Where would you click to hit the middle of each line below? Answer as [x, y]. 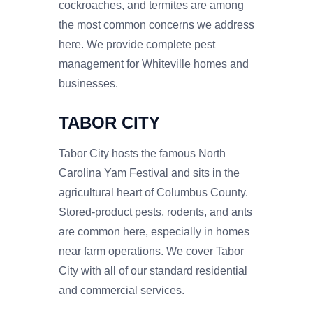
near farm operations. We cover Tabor [151, 251]
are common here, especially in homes [154, 231]
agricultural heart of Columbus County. [153, 192]
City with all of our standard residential [153, 270]
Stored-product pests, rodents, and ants [155, 212]
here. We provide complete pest [137, 44]
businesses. [88, 83]
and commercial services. [122, 290]
